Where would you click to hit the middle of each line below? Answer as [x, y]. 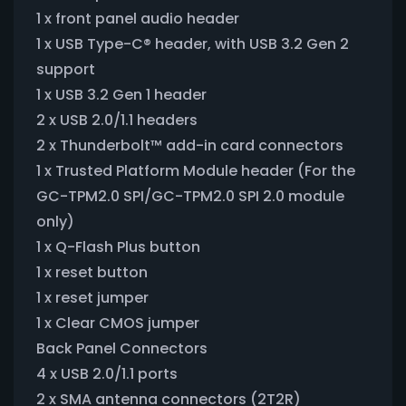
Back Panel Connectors [122, 348]
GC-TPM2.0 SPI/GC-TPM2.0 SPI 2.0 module [190, 196]
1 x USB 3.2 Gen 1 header [121, 94]
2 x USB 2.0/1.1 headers [117, 120]
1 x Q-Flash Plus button [118, 246]
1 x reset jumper [92, 297]
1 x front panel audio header [138, 18]
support [66, 69]
